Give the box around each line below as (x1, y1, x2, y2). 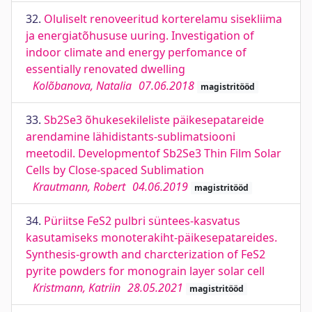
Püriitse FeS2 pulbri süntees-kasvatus (44, 213, 240, 228)
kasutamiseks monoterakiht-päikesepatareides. (26, 230, 277, 245)
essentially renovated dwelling (26, 61, 185, 77)
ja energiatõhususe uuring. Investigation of (26, 28, 254, 43)
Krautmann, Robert (33, 179, 125, 194)
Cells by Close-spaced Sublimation (26, 162, 204, 178)
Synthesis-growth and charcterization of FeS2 (26, 247, 265, 262)
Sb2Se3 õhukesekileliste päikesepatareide (44, 112, 264, 127)
